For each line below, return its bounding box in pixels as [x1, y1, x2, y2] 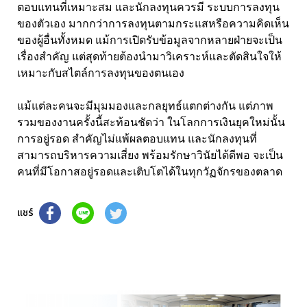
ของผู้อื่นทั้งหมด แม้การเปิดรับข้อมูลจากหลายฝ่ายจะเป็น [17, 34, 282, 46]
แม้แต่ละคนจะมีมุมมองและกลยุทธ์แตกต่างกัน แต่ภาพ [17, 99, 273, 112]
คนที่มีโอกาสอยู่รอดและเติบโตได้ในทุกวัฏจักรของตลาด [17, 165, 282, 177]
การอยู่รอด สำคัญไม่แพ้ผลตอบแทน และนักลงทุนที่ [17, 132, 257, 145]
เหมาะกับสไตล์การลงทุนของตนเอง [17, 66, 184, 79]
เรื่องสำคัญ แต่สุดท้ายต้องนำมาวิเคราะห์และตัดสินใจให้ [17, 50, 282, 62]
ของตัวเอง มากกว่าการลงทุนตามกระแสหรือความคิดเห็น [17, 17, 289, 29]
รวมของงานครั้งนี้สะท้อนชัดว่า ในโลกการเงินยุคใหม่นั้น [17, 116, 285, 128]
